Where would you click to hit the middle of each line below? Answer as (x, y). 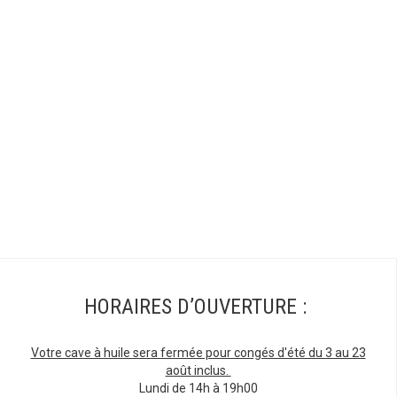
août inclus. (198, 371)
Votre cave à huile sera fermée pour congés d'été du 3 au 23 (198, 353)
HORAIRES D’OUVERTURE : (195, 307)
